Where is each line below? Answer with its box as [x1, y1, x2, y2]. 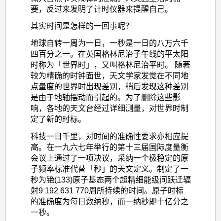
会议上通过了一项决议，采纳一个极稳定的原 [30, 153, 188, 162]
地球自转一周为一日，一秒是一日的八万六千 [30, 39, 188, 48]
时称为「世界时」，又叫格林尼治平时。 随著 [30, 61, 190, 70]
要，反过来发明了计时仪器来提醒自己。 [30, 4, 173, 13]
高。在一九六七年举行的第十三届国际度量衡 [30, 143, 188, 151]
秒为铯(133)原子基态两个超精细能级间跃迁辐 [30, 175, 191, 184]
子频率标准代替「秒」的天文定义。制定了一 [30, 164, 188, 173]
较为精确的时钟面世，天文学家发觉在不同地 [30, 72, 188, 80]
